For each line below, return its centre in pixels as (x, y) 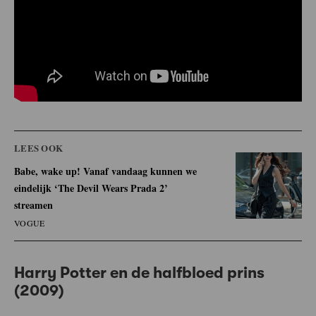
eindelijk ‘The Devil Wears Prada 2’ (91, 188)
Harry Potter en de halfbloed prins (139, 272)
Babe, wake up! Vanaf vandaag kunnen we (105, 171)
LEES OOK (39, 147)
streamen (34, 205)
